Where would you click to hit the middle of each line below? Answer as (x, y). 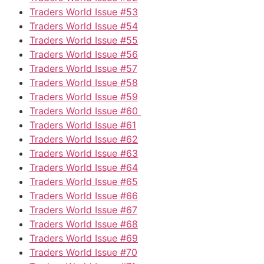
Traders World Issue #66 (84, 195)
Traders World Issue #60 (85, 110)
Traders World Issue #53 (84, 11)
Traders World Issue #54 (84, 26)
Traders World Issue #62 (84, 139)
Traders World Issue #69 (84, 238)
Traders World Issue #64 (84, 167)
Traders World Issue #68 (84, 224)
